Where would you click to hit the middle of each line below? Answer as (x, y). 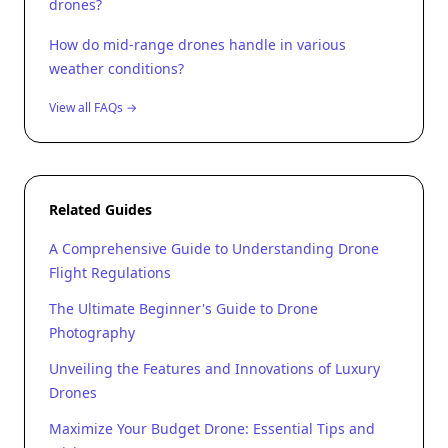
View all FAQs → (93, 107)
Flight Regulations (110, 272)
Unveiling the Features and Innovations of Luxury (214, 368)
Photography (92, 332)
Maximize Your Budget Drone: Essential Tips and (212, 428)
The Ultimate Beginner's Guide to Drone (183, 308)
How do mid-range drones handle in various (197, 44)
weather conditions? (116, 68)
